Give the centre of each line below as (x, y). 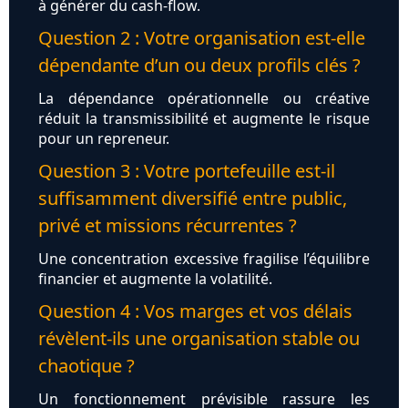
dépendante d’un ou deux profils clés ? (199, 66)
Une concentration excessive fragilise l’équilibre (204, 259)
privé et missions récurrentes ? (168, 226)
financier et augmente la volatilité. (155, 279)
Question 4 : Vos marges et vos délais (195, 311)
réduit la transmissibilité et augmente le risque (204, 119)
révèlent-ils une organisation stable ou (199, 339)
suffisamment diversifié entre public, (193, 199)
